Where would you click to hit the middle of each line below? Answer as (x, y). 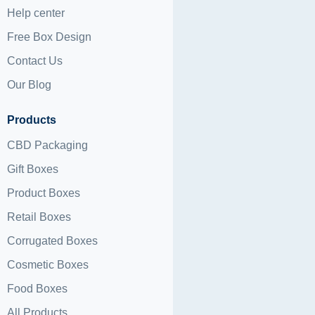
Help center (36, 13)
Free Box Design (49, 37)
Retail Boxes (39, 217)
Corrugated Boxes (52, 241)
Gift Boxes (33, 169)
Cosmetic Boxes (48, 265)
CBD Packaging (47, 145)
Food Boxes (37, 289)
